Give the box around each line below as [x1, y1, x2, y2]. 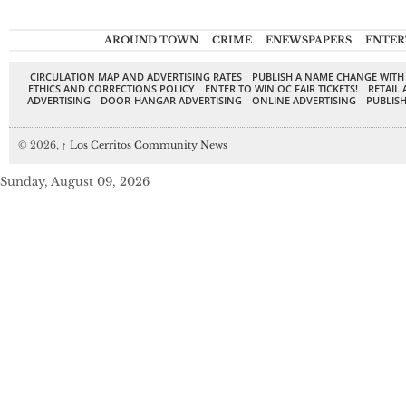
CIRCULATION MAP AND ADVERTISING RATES [29, 70, 242, 84]
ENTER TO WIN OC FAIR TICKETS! [205, 82, 358, 96]
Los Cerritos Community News [67, 139, 227, 152]
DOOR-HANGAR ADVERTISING [101, 93, 242, 108]
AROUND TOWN [103, 34, 198, 47]
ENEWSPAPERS [265, 34, 352, 47]
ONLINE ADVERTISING [252, 93, 356, 108]
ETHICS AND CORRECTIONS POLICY [28, 82, 195, 96]
